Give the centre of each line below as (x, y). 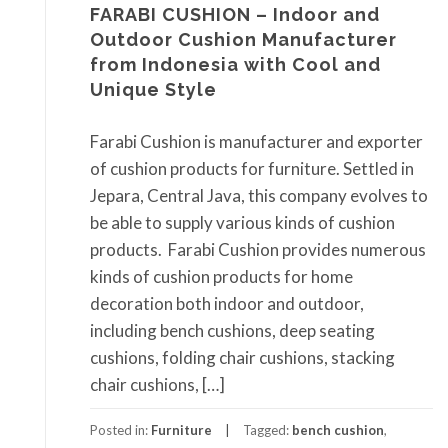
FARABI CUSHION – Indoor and (235, 15)
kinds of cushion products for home (221, 276)
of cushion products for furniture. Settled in (252, 168)
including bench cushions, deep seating (232, 330)
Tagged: (267, 429)
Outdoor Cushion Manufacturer (243, 40)
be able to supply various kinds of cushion (242, 222)
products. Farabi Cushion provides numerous (258, 249)
